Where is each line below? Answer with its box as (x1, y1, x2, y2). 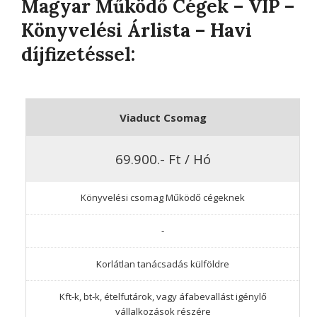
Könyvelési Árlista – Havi (21, 18, 252, 42)
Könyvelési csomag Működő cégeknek (81, 191, 245, 204)
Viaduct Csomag (119, 110, 207, 125)
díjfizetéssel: (21, 42, 135, 66)
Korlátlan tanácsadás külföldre (96, 257, 229, 270)
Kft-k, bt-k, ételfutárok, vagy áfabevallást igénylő (59, 290, 267, 304)
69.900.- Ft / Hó (115, 149, 211, 168)
